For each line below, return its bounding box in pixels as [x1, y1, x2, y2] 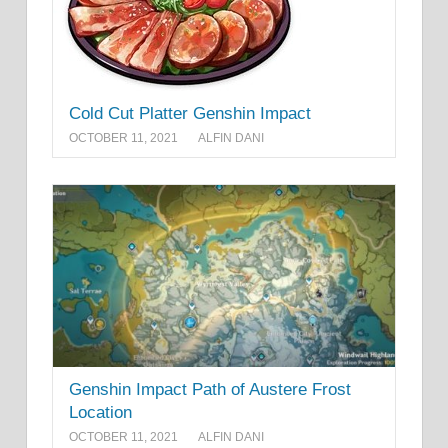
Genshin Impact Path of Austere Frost [69, 379, 351, 399]
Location [69, 402, 132, 422]
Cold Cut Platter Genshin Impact [69, 103, 311, 123]
